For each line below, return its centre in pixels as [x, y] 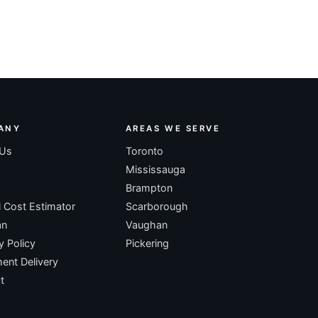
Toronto [144, 150]
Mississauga [155, 169]
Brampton [149, 187]
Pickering [147, 243]
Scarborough [157, 206]
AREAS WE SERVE [173, 128]
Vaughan [146, 224]
